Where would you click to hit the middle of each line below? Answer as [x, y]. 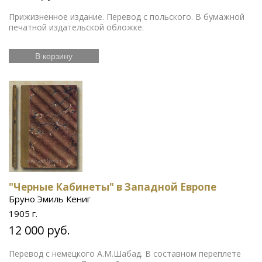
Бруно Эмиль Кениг [50, 199]
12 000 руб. [39, 230]
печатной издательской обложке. [76, 27]
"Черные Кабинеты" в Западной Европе [113, 187]
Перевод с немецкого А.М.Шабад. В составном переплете [125, 253]
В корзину [54, 56]
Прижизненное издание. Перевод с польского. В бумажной [127, 17]
